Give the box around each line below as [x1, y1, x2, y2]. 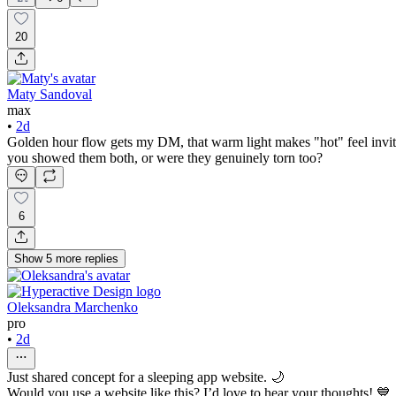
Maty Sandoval [7, 86, 92, 102]
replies [85, 252, 118, 266]
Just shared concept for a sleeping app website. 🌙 [7, 369, 285, 385]
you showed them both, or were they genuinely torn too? [7, 149, 323, 165]
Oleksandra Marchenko [7, 300, 138, 316]
